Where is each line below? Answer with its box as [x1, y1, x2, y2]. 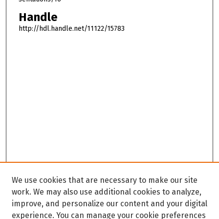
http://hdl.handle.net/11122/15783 [18, 24, 125, 33]
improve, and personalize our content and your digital [12, 199, 207, 208]
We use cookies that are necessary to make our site [12, 175, 197, 185]
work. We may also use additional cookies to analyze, [12, 187, 201, 197]
